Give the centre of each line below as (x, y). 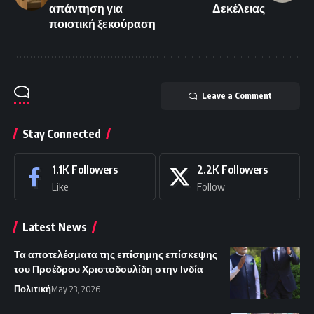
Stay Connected (62, 134)
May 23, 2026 (76, 288)
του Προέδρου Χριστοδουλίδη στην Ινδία (109, 268)
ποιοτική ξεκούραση (102, 23)
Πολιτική (33, 288)
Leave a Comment (237, 95)
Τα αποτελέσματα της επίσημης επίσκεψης (116, 254)
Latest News (55, 227)
